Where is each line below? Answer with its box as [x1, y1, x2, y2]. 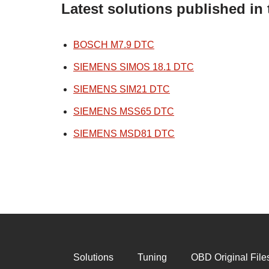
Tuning [138, 252, 167, 263]
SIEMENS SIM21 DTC [73, 84, 170, 95]
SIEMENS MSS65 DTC [73, 106, 174, 117]
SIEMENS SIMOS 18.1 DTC [73, 62, 194, 73]
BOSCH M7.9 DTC [73, 40, 154, 50]
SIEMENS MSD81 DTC [73, 128, 175, 139]
